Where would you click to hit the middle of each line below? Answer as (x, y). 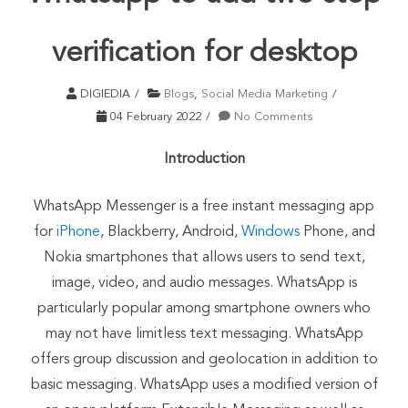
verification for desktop (204, 53)
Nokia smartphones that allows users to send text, (204, 257)
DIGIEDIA (103, 94)
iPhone (78, 232)
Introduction (204, 159)
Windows (270, 232)
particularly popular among (126, 308)
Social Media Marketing (265, 94)
